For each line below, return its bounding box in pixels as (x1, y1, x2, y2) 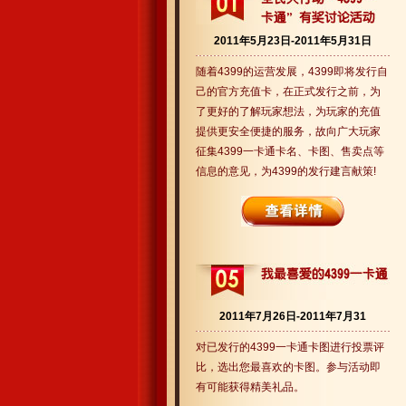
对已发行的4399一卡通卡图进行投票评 (196, 341, 384, 353)
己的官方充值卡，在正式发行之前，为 (196, 85, 381, 98)
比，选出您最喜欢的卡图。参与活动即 (196, 361, 381, 373)
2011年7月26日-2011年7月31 (219, 310, 366, 323)
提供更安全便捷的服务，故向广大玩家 (196, 125, 381, 138)
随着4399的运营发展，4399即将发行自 (196, 65, 388, 78)
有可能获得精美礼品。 (196, 381, 304, 393)
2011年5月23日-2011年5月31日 (214, 34, 372, 47)
